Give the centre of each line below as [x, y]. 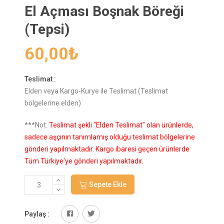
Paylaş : [37, 214]
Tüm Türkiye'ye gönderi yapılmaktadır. [84, 161]
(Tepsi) [47, 29]
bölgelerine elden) [53, 103]
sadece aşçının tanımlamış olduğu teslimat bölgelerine [110, 137]
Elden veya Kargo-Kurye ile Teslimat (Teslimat [96, 91]
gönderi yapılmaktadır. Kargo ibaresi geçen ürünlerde [107, 149]
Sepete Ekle [108, 184]
